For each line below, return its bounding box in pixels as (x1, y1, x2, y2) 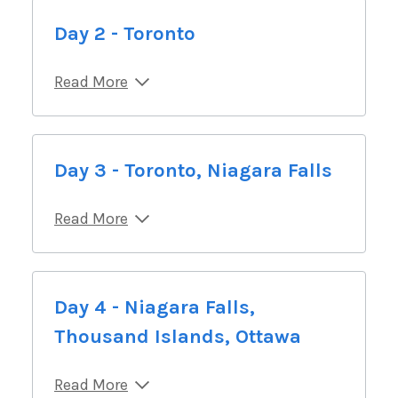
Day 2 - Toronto (54, 21, 195, 45)
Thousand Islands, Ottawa (54, 324, 301, 348)
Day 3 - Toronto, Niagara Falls (54, 158, 332, 182)
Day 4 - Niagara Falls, (54, 295, 255, 319)
